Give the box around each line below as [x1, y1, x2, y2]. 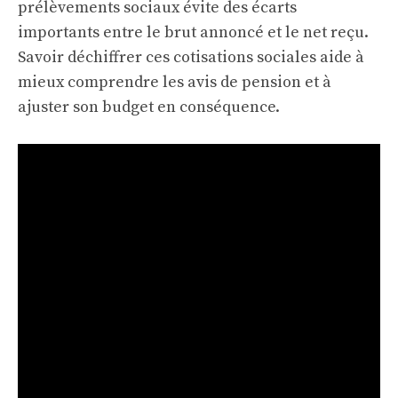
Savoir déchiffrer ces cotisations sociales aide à [18, 47, 364, 68]
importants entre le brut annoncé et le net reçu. [18, 22, 369, 43]
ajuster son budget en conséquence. [18, 97, 280, 117]
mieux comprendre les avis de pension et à [18, 72, 331, 92]
